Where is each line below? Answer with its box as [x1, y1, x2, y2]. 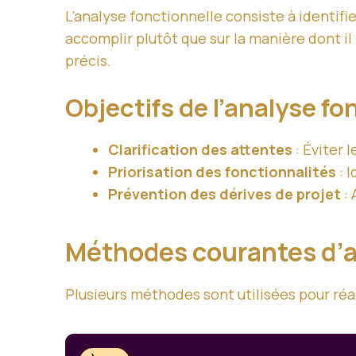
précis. [65, 51, 111, 70]
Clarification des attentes [108, 140, 292, 159]
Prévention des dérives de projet [108, 184, 341, 203]
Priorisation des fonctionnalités [108, 162, 336, 181]
